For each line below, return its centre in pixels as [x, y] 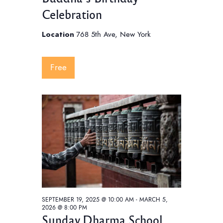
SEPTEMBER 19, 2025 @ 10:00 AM [88, 199]
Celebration [72, 14]
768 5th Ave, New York [113, 35]
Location [59, 35]
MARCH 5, [154, 199]
